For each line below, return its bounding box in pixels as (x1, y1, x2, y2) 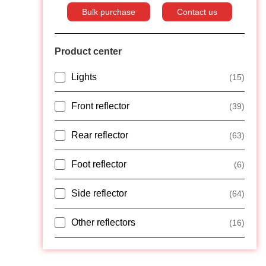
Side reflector (71, 188, 127, 199)
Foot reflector (71, 159, 126, 170)
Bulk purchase (82, 7, 135, 17)
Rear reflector (71, 130, 128, 141)
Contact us (177, 7, 217, 17)
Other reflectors (71, 217, 135, 228)
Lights (71, 72, 97, 83)
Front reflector (71, 101, 129, 112)
